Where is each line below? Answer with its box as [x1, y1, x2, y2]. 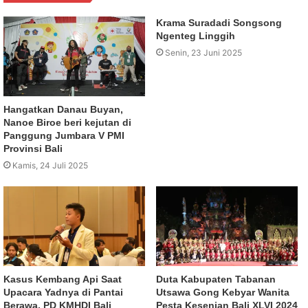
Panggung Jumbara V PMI [3, 130, 124, 142]
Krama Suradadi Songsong [156, 17, 282, 29]
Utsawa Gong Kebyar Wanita [156, 287, 289, 298]
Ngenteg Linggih [156, 30, 235, 42]
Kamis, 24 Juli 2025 [12, 160, 88, 171]
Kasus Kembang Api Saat [3, 274, 122, 285]
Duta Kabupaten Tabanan [156, 274, 276, 285]
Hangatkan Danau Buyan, [3, 104, 123, 115]
